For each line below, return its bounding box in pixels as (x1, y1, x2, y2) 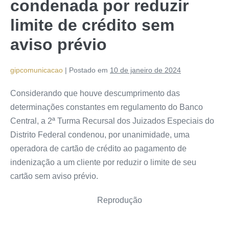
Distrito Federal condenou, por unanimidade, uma (10, 130, 190, 139)
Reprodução (97, 195, 142, 204)
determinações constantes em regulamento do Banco (10, 102, 203, 111)
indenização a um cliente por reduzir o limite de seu (10, 157, 196, 167)
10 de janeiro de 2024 (110, 65, 181, 74)
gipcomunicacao (10, 65, 63, 74)
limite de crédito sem (10, 15, 174, 34)
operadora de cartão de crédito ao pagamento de (10, 144, 187, 153)
